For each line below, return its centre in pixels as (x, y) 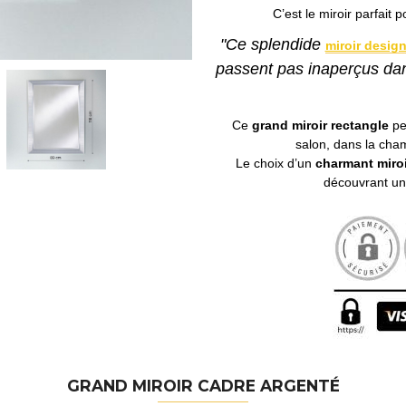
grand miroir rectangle (320, 125)
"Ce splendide (272, 45)
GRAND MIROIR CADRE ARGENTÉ (203, 386)
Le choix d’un (276, 163)
